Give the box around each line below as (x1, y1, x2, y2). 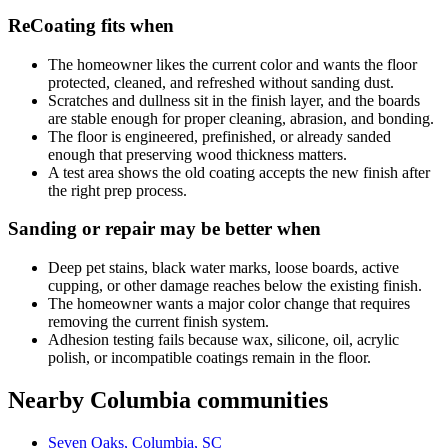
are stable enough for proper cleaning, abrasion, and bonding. (48, 109, 434, 127)
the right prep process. (48, 181, 187, 199)
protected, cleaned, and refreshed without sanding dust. (48, 73, 394, 91)
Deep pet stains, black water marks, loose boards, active (48, 259, 399, 277)
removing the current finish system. (48, 313, 269, 331)
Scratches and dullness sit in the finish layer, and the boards (48, 91, 420, 109)
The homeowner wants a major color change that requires (48, 295, 410, 313)
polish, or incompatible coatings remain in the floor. (48, 349, 371, 367)
